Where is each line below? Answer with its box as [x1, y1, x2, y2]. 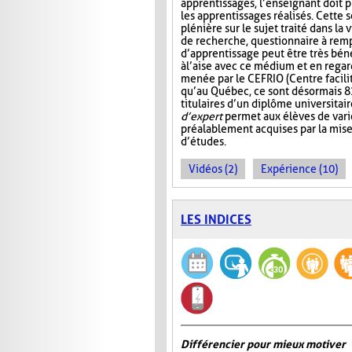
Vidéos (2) [189, 163, 237, 176]
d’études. [181, 135, 226, 148]
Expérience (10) [261, 163, 338, 176]
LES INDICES [181, 212, 251, 228]
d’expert [181, 110, 222, 123]
